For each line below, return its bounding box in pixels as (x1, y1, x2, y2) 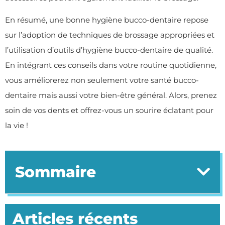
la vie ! (5, 121, 28, 131)
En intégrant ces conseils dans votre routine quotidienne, (5, 60, 216, 70)
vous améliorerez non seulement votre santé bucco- (5, 75, 199, 85)
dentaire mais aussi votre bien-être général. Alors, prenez (5, 90, 217, 100)
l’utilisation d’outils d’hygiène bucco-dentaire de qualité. (5, 45, 213, 55)
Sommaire (15, 162, 96, 181)
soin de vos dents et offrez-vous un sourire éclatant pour (5, 105, 213, 116)
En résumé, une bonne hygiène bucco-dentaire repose (5, 15, 208, 25)
